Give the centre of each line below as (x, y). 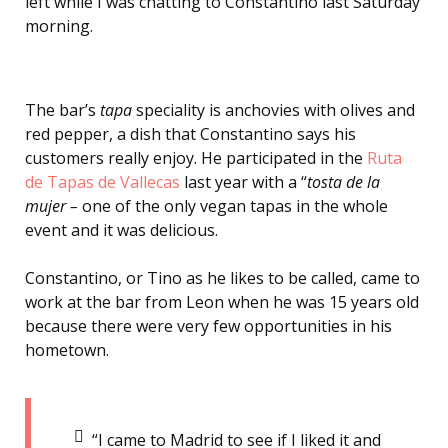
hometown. (67, 350)
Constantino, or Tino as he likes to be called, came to (222, 278)
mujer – (53, 206)
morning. (59, 25)
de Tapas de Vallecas (102, 182)
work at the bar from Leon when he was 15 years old (222, 302)
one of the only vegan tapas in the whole (235, 206)
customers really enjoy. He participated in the (196, 158)
